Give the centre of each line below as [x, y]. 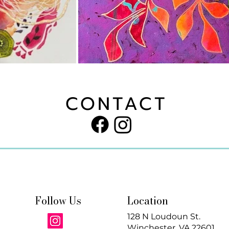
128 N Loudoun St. [164, 217]
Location [148, 201]
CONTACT [117, 104]
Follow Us [58, 201]
